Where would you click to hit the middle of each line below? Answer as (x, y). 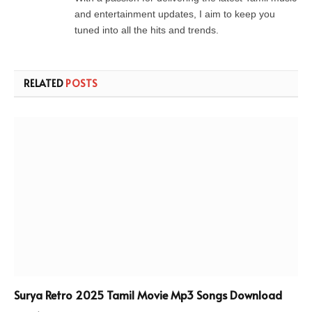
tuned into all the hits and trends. (147, 30)
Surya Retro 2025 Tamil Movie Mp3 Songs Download (148, 295)
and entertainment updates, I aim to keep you (175, 14)
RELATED (45, 83)
